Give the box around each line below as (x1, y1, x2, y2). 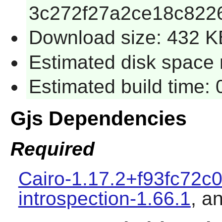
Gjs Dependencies (10, 107, 187, 130)
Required (10, 138, 95, 160)
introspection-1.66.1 (18, 187, 191, 209)
